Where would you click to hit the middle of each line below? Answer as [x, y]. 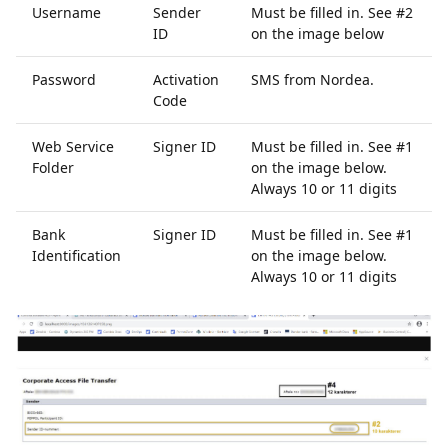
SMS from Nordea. [312, 79]
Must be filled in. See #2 [332, 12]
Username [66, 12]
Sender [177, 12]
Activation [186, 79]
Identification [76, 255]
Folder [53, 167]
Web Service [73, 146]
